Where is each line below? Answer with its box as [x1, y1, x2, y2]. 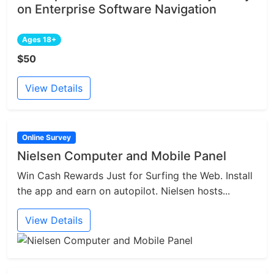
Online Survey [21, 133, 71, 143]
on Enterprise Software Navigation [17, 2, 217, 17]
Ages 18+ [21, 35, 56, 45]
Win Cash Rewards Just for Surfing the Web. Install [17, 169, 253, 182]
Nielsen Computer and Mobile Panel [17, 149, 226, 164]
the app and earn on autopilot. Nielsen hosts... [17, 185, 230, 198]
